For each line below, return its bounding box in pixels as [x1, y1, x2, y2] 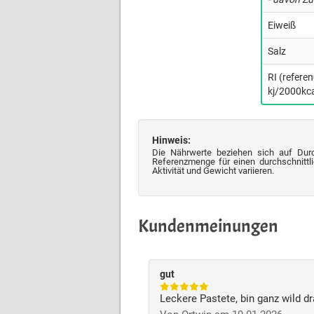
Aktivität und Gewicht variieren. [152, 165, 274, 176]
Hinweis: [152, 135, 191, 146]
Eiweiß [268, 20, 296, 31]
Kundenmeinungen [138, 214, 278, 238]
